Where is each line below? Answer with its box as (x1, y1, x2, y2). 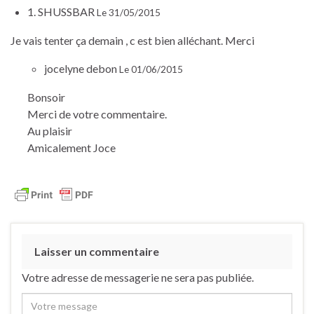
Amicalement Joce (27, 140, 116, 154)
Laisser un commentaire (34, 244, 159, 258)
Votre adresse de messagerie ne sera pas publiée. (22, 270, 254, 284)
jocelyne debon (44, 61, 119, 75)
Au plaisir (27, 123, 72, 137)
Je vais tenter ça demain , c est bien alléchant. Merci (11, 33, 254, 47)
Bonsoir (27, 90, 65, 104)
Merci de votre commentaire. (27, 107, 167, 121)
